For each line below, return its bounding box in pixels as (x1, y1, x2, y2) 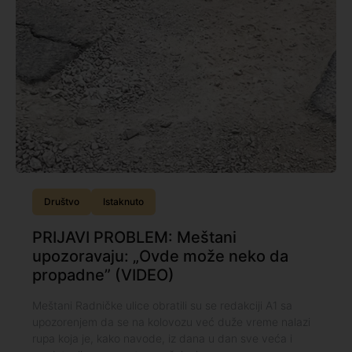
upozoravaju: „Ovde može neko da (31, 247, 288, 266)
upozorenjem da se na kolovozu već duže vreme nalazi (31, 315, 310, 329)
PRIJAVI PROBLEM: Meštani (31, 228, 236, 247)
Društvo (43, 196, 79, 208)
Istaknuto (102, 196, 144, 208)
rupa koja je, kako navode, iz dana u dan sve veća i (31, 332, 292, 346)
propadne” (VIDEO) (31, 266, 174, 285)
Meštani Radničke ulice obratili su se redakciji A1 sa (31, 299, 292, 313)
